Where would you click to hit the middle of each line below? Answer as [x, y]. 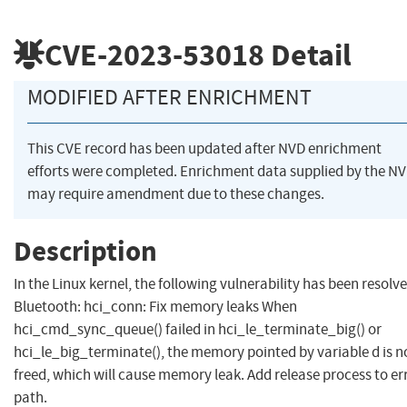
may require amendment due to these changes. [176, 194]
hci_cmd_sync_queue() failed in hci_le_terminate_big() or [198, 330]
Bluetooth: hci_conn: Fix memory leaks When [155, 307]
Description [85, 251]
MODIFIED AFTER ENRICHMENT [169, 98]
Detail [308, 55]
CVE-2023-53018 [154, 55]
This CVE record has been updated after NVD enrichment [204, 149]
